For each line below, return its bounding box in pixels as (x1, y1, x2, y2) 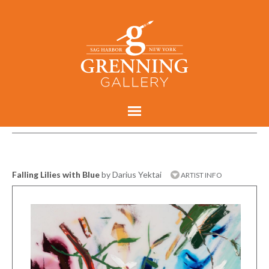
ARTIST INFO (180, 170, 222, 180)
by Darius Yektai (101, 169, 162, 180)
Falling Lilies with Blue (12, 169, 100, 180)
